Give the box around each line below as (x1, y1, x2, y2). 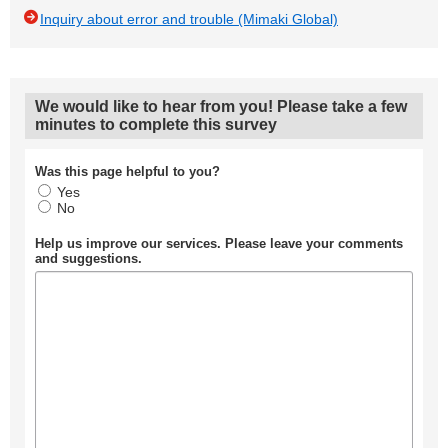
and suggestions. (35, 251, 142, 266)
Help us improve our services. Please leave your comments (35, 236, 403, 251)
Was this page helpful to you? (35, 164, 220, 179)
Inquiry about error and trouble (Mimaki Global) (40, 11, 338, 27)
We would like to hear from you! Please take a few (35, 98, 407, 115)
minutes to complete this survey (35, 116, 277, 133)
